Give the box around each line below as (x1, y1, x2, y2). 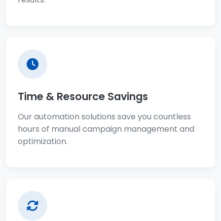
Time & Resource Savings (18, 89, 148, 104)
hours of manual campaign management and (18, 123, 194, 135)
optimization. (18, 135, 68, 147)
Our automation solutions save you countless (18, 110, 191, 122)
